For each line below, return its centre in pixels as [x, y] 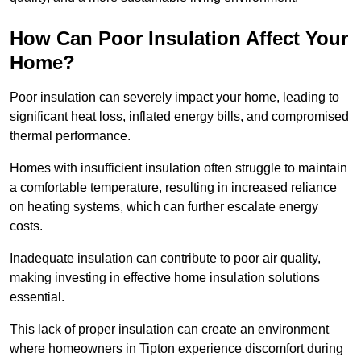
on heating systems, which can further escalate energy [164, 207]
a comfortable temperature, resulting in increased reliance [173, 188]
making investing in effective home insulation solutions [165, 278]
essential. [39, 297]
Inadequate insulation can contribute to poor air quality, [165, 259]
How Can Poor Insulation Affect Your [179, 39]
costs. [26, 226]
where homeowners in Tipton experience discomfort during [176, 349]
